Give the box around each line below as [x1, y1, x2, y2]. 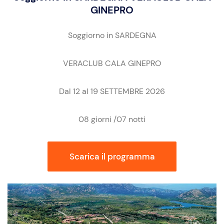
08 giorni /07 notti [78, 114, 145, 124]
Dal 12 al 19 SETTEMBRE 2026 [59, 86, 165, 96]
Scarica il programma [69, 150, 155, 162]
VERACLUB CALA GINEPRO [62, 58, 161, 68]
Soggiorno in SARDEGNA [67, 30, 156, 40]
